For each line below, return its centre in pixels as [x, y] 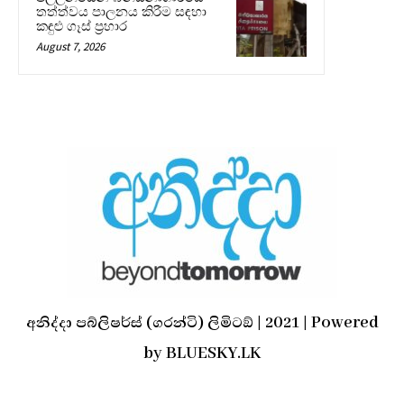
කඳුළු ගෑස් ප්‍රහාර [82, 27]
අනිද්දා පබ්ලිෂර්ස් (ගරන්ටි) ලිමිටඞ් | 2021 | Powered [202, 323]
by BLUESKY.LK [202, 354]
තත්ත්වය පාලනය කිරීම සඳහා [121, 12]
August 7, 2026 [70, 47]
